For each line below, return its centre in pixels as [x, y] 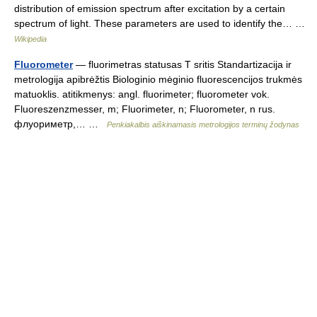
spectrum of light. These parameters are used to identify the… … [162, 23]
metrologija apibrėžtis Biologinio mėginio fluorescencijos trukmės [158, 79]
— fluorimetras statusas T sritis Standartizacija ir [182, 64]
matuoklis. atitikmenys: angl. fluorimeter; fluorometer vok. [142, 94]
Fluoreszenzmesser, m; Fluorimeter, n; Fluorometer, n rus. [145, 109]
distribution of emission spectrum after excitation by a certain [150, 8]
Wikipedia [30, 39]
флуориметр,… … [60, 124]
